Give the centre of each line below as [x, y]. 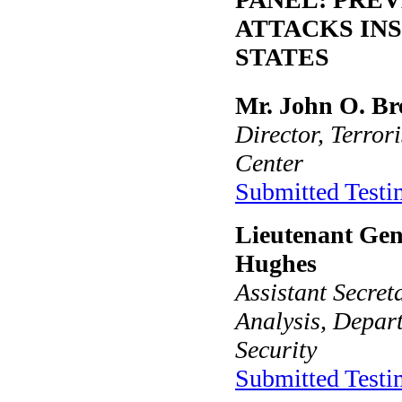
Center [269, 162]
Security [276, 349]
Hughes [276, 263]
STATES [282, 57]
